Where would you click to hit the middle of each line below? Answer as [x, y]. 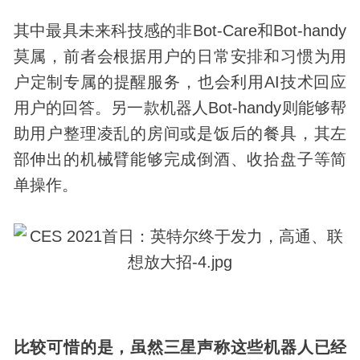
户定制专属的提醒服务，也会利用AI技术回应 [180, 82]
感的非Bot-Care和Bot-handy [245, 30]
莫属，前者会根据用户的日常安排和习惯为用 [180, 56]
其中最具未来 [62, 30]
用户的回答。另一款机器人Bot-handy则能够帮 [180, 107]
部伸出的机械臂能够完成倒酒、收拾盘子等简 [180, 159]
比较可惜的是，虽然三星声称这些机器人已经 [180, 347]
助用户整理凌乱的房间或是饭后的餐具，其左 [180, 133]
